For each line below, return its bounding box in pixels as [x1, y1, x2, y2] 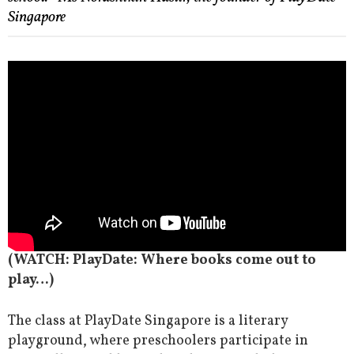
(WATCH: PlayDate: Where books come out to [8, 250, 316, 271]
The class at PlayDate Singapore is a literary [8, 311, 288, 332]
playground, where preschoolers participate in [8, 331, 308, 352]
